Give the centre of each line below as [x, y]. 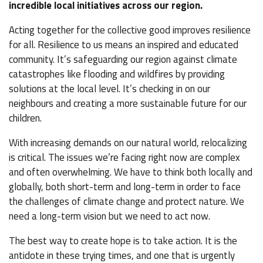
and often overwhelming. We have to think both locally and [131, 172]
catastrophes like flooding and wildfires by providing [117, 74]
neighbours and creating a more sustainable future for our [128, 103]
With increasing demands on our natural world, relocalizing [128, 143]
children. [26, 118]
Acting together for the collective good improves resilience [130, 30]
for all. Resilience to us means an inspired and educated [124, 45]
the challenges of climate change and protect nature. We [127, 201]
